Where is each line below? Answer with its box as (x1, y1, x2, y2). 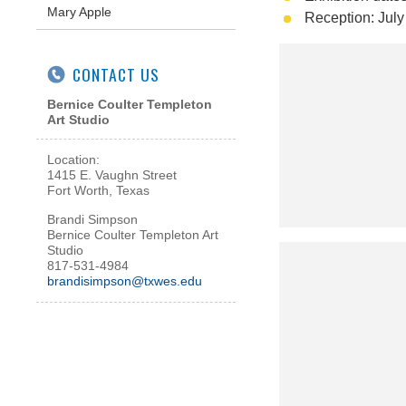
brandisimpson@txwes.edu (47, 273, 202, 288)
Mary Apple (47, 5, 111, 19)
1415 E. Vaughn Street (47, 168, 177, 183)
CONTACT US (72, 63, 159, 86)
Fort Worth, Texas (47, 183, 150, 198)
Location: (47, 152, 103, 168)
